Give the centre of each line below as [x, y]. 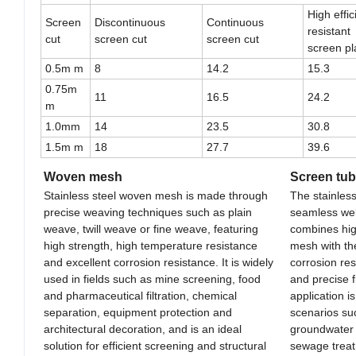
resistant [331, 31]
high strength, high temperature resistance [151, 245]
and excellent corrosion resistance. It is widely [159, 262]
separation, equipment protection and [138, 312]
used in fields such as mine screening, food [152, 279]
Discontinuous [130, 22]
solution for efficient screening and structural [155, 345]
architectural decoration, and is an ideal [143, 329]
